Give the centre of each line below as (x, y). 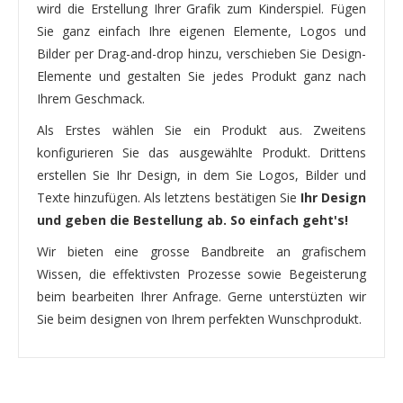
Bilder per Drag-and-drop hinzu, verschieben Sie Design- (201, 53)
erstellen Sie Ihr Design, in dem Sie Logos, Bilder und (201, 175)
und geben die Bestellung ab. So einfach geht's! (193, 219)
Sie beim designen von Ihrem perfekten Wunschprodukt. (199, 318)
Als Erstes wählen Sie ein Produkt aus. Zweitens (201, 130)
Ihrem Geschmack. (91, 98)
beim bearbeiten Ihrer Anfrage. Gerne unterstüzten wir (201, 296)
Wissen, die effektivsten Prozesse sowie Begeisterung (201, 273)
